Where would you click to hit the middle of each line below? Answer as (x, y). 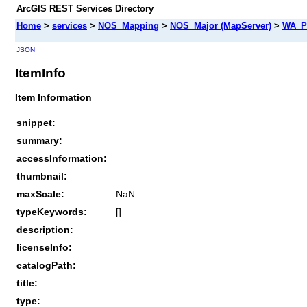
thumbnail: (42, 176)
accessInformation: (62, 158)
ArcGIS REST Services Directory (85, 9)
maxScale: (40, 194)
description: (45, 229)
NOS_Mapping (128, 26)
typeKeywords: (52, 211)
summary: (39, 140)
